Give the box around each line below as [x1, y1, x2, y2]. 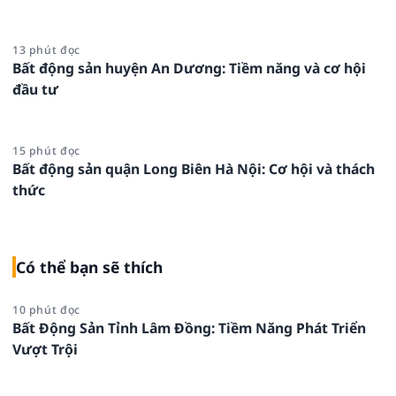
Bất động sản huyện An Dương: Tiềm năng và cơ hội [12, 58, 366, 79]
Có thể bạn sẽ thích [15, 256, 163, 278]
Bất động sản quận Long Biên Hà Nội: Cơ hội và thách [12, 159, 375, 179]
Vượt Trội [12, 339, 78, 360]
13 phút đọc [12, 42, 80, 58]
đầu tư [12, 80, 58, 100]
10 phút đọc [12, 302, 80, 318]
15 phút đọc [12, 143, 80, 159]
